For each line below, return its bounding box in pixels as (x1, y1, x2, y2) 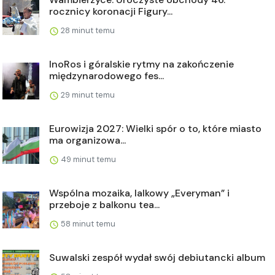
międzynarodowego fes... (49, 69, 164, 83)
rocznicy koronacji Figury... (49, 5, 172, 18)
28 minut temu (59, 25, 115, 36)
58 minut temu (59, 219, 115, 230)
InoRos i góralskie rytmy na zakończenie (49, 58, 234, 71)
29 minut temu (59, 90, 115, 101)
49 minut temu (59, 154, 116, 165)
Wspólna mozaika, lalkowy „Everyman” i (49, 187, 230, 200)
